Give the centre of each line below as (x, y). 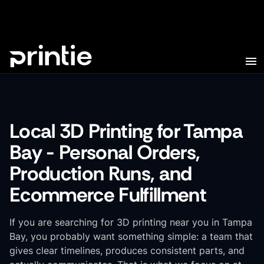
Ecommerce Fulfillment (108, 195)
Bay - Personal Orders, (105, 152)
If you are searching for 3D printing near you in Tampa (131, 222)
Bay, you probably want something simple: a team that (131, 236)
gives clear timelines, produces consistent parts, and (127, 250)
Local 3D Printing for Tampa (126, 131)
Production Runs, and (101, 174)
